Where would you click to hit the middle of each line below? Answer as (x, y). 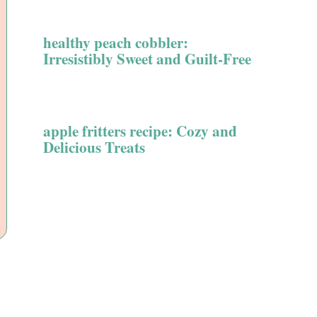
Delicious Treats (94, 147)
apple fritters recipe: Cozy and (140, 131)
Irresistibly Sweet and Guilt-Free (147, 59)
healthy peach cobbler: (116, 42)
